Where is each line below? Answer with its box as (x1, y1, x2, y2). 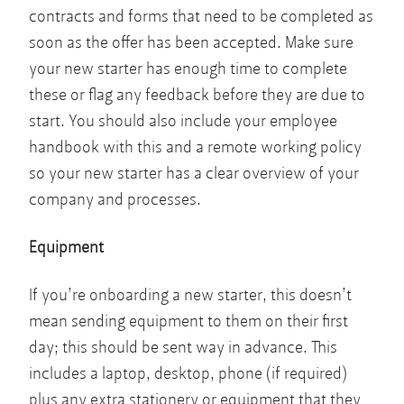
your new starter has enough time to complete (29, 58, 347, 79)
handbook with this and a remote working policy (29, 136, 362, 158)
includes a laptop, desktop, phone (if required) (29, 363, 347, 384)
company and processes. (29, 188, 201, 210)
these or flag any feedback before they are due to (29, 84, 365, 106)
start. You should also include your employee (29, 110, 337, 132)
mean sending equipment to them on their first (29, 310, 348, 332)
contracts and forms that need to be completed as (29, 5, 373, 27)
